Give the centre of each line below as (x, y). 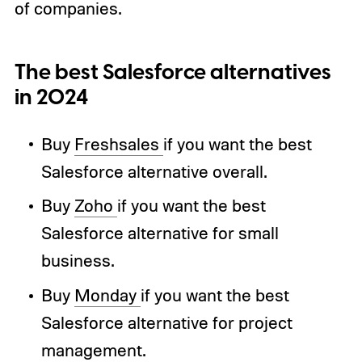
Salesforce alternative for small (160, 233)
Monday (107, 295)
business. (77, 261)
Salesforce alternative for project (166, 323)
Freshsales (118, 143)
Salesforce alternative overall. (154, 171)
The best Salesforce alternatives (173, 72)
